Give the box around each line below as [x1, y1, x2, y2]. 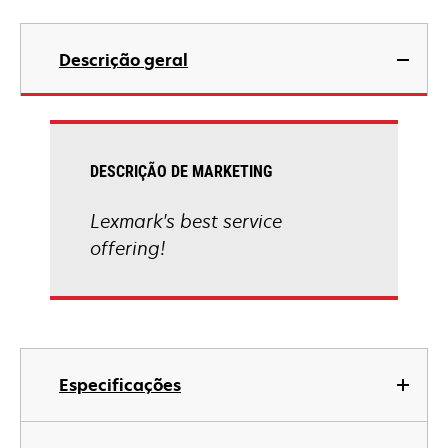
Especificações [59, 374, 181, 396]
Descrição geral [59, 49, 188, 71]
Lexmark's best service [90, 209, 282, 233]
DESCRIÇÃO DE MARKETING [90, 162, 272, 181]
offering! [90, 236, 165, 260]
